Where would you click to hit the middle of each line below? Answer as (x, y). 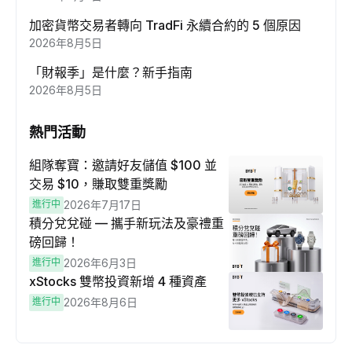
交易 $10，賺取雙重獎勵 (98, 184)
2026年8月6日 (101, 302)
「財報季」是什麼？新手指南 (111, 72)
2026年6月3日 (100, 263)
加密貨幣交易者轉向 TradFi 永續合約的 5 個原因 (165, 25)
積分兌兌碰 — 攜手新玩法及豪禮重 (126, 223)
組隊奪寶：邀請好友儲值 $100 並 (123, 165)
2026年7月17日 (103, 205)
